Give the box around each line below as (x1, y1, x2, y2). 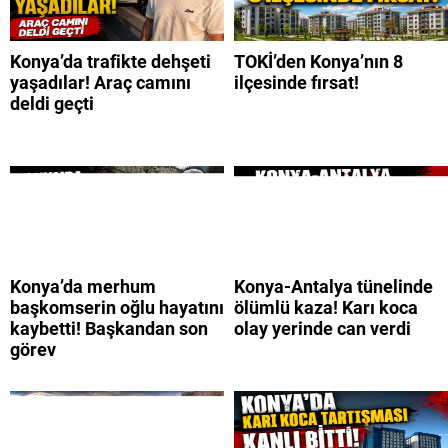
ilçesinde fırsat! (234, 71, 359, 93)
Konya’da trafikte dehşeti (10, 50, 211, 72)
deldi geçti (10, 92, 94, 114)
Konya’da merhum (10, 275, 156, 297)
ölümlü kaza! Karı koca (234, 296, 418, 318)
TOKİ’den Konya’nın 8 (234, 50, 403, 72)
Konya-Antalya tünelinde (234, 275, 433, 297)
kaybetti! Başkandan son (10, 317, 208, 339)
